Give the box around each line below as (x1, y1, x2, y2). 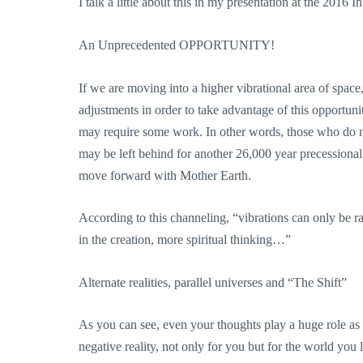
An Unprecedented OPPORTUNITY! (79, 37, 275, 52)
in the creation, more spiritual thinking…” (79, 233, 291, 247)
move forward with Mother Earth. (79, 168, 251, 182)
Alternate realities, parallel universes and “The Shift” (79, 275, 347, 289)
